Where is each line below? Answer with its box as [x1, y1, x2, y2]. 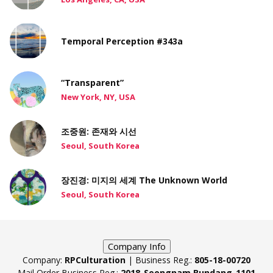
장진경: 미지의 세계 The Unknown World [61, 174, 227, 186]
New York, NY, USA [61, 91, 135, 102]
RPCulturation [65, 254, 126, 266]
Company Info [107, 240, 166, 253]
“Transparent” [61, 76, 124, 88]
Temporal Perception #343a [61, 35, 183, 47]
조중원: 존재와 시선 [61, 125, 136, 137]
